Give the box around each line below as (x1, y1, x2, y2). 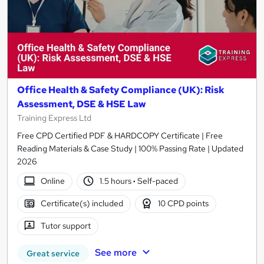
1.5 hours (100, 176, 134, 187)
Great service (27, 247, 80, 259)
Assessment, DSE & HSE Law (17, 97, 146, 110)
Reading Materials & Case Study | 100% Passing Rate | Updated (17, 143, 243, 154)
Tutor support (40, 220, 91, 232)
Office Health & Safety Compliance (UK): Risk (17, 83, 225, 96)
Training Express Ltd (17, 112, 91, 123)
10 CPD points (158, 198, 209, 209)
